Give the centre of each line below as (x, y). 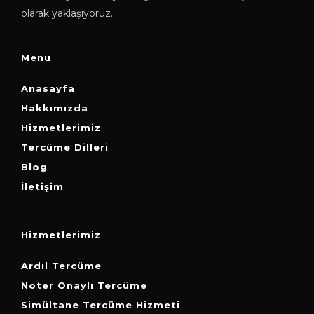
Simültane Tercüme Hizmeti (101, 305)
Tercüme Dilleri (65, 147)
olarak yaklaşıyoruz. (67, 13)
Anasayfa (48, 88)
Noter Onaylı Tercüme (84, 285)
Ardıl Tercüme (61, 265)
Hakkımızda (55, 108)
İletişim (42, 186)
